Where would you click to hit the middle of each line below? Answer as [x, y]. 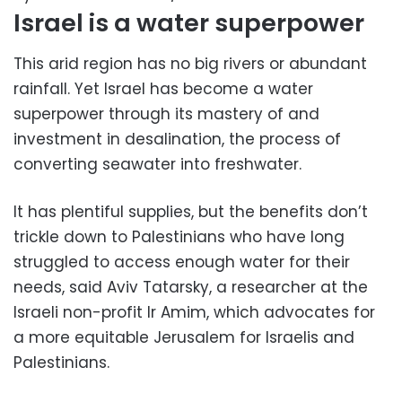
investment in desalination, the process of [177, 140]
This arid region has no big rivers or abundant [190, 64]
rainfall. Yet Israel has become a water [163, 89]
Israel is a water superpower [189, 22]
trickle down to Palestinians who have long [179, 237]
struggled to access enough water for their [182, 262]
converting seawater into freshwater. [157, 165]
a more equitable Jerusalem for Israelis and [184, 338]
